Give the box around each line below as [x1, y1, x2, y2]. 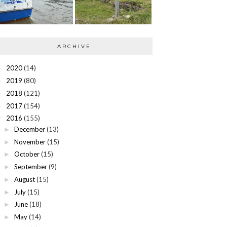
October [14, 150, 40, 159]
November [14, 137, 46, 146]
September [14, 163, 47, 171]
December [14, 125, 45, 133]
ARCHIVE [57, 43, 91, 50]
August [14, 175, 35, 183]
